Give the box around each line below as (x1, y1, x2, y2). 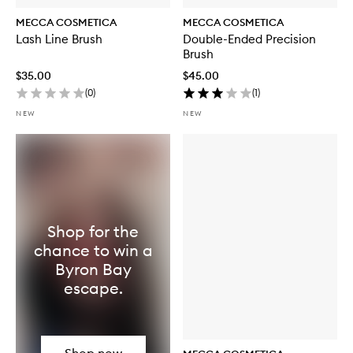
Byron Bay (54, 258, 132, 279)
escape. (63, 277, 123, 298)
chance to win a (33, 240, 153, 260)
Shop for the (47, 221, 139, 241)
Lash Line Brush (72, 31, 102, 46)
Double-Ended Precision (183, 31, 266, 46)
